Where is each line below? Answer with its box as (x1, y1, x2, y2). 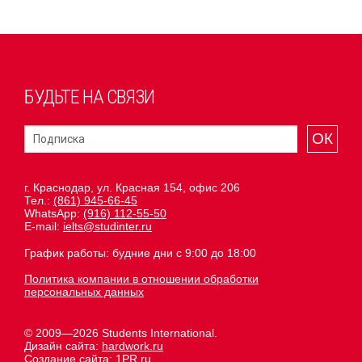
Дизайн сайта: (24, 339, 102, 353)
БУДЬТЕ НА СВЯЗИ (24, 86, 154, 109)
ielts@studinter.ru (63, 220, 152, 234)
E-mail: (24, 220, 63, 234)
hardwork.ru (102, 339, 163, 353)
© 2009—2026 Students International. (24, 326, 217, 340)
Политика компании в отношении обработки (24, 272, 259, 286)
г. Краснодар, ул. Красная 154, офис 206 (24, 181, 240, 195)
